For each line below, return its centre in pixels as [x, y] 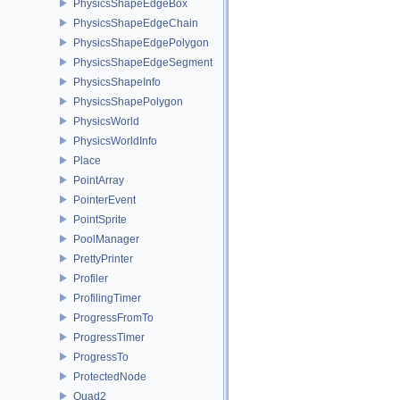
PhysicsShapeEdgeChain [136, 23]
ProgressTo [101, 357]
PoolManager [106, 239]
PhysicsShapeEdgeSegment [143, 62]
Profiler [91, 278]
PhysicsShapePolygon [128, 101]
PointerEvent [104, 200]
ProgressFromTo [113, 317]
